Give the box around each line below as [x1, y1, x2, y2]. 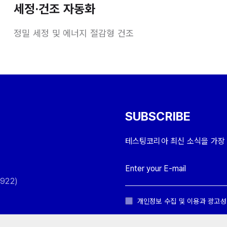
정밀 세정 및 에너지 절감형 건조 [14, 27, 134, 39]
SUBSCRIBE [125, 108, 191, 124]
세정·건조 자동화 [14, 1, 96, 16]
